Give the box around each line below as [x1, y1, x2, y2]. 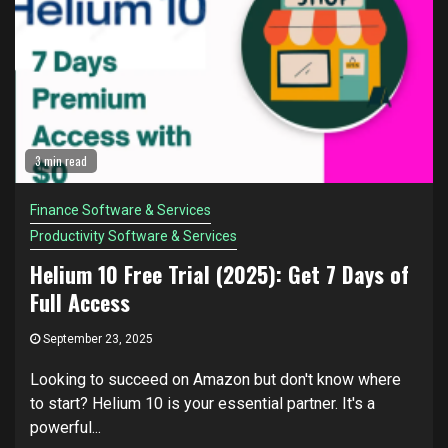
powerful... [30, 418, 101, 437]
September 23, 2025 [40, 332, 153, 346]
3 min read [35, 152, 87, 169]
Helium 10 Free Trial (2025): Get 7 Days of [30, 258, 409, 290]
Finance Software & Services [30, 202, 211, 218]
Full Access [30, 286, 130, 318]
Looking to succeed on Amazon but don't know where [30, 370, 401, 389]
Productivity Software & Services [30, 228, 237, 244]
